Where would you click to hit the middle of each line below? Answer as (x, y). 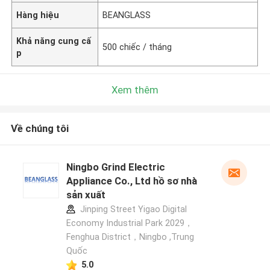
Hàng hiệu (38, 15)
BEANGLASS (127, 15)
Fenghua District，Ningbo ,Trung (130, 237)
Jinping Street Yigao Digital (132, 209)
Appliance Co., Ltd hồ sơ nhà (131, 181)
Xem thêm (135, 89)
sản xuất (86, 195)
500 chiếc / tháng (137, 47)
